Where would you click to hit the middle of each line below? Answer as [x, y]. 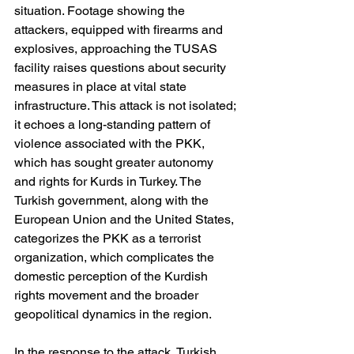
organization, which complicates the [116, 257]
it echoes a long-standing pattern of [114, 124]
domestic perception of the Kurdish [113, 276]
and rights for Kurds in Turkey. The [109, 181]
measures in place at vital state [102, 87]
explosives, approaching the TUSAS [117, 49]
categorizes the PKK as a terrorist [109, 238]
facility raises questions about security [122, 68]
